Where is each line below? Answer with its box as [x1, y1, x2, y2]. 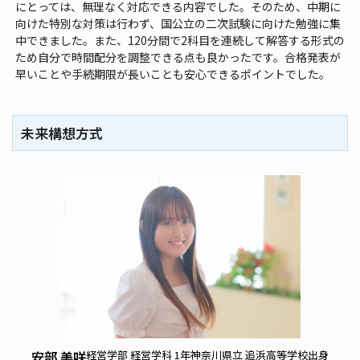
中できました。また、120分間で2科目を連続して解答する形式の [15, 31, 346, 48]
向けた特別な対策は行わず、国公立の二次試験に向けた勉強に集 [15, 14, 342, 31]
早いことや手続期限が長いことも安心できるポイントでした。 [15, 65, 331, 82]
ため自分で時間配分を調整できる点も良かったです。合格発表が [15, 48, 342, 65]
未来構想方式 [21, 122, 103, 143]
